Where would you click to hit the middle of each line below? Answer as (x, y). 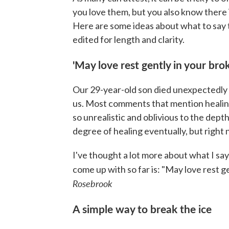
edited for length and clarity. (129, 39)
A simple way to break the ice (143, 209)
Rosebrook (94, 183)
